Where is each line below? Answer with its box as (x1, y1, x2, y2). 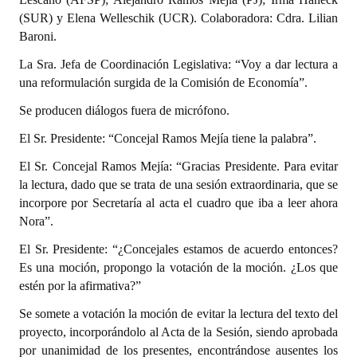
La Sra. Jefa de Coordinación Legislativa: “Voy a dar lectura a (19, 57, 338, 71)
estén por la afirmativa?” (19, 279, 141, 292)
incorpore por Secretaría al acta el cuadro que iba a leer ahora (19, 196, 338, 210)
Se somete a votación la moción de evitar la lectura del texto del (19, 307, 338, 320)
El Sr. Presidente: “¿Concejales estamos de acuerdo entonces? (19, 242, 338, 256)
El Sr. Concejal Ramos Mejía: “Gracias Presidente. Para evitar (19, 159, 338, 173)
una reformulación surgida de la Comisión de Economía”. (19, 76, 308, 89)
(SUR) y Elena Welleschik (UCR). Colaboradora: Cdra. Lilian (19, 11, 338, 25)
